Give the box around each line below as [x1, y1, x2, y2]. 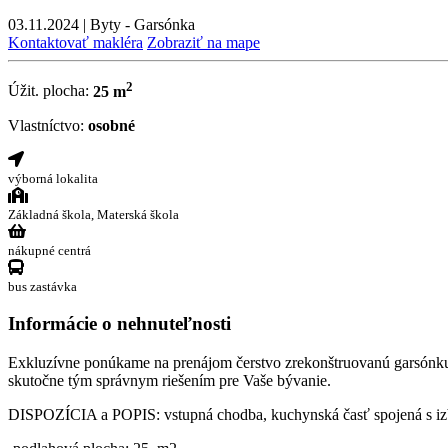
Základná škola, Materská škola [8, 206, 179, 222]
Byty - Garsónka [90, 16, 195, 34]
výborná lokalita [8, 170, 98, 186]
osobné [88, 116, 135, 134]
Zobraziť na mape [147, 34, 260, 52]
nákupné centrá [8, 242, 91, 258]
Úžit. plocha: [8, 82, 89, 100]
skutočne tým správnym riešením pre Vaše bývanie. [8, 372, 331, 390]
